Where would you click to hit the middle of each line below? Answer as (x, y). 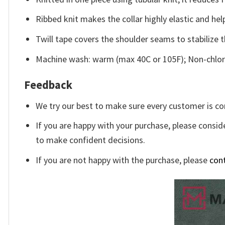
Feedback (48, 85)
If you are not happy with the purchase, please (123, 160)
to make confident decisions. (91, 140)
